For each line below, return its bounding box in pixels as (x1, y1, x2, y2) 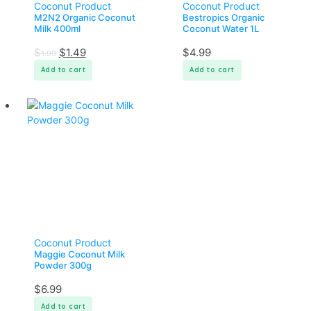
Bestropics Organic (183, 11, 264, 23)
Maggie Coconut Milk (33, 248, 125, 260)
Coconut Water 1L (183, 22, 259, 34)
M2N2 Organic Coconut (33, 11, 135, 23)
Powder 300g (33, 259, 92, 271)
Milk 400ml (33, 22, 81, 34)
